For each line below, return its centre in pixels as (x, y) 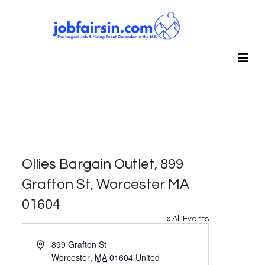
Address (52, 244)
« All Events (188, 219)
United (148, 258)
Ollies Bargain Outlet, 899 (103, 164)
